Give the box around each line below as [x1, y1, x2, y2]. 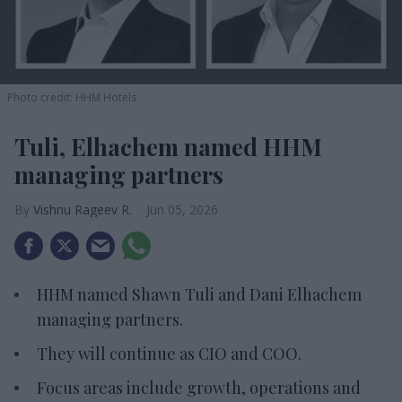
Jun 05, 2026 [146, 200, 218, 218]
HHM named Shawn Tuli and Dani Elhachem [37, 283, 362, 305]
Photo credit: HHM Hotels [7, 89, 136, 105]
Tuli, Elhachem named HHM [14, 130, 322, 162]
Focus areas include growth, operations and [37, 376, 361, 398]
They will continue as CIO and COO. [37, 342, 301, 364]
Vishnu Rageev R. [33, 200, 132, 218]
